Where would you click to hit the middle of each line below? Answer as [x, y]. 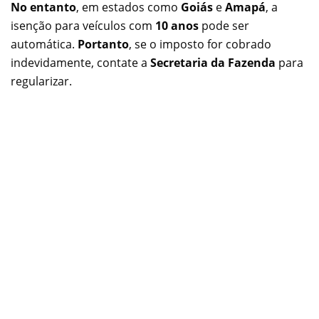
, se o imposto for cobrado [200, 45]
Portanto [103, 45]
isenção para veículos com [83, 26]
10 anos [177, 26]
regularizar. [41, 82]
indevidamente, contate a [80, 63]
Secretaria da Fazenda [213, 63]
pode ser [224, 26]
